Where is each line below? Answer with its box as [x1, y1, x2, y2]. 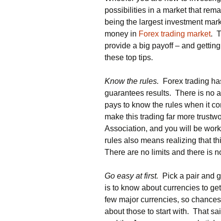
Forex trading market [139, 30, 211, 38]
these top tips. [105, 53, 153, 62]
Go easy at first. [105, 172, 158, 180]
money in [105, 30, 139, 38]
